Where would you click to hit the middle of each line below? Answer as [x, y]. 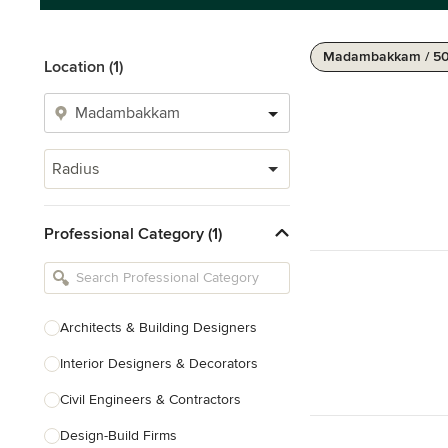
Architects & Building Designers [158, 327]
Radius [75, 169]
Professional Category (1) [133, 233]
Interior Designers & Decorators [159, 363]
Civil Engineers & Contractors [150, 399]
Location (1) [83, 67]
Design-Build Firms [118, 435]
